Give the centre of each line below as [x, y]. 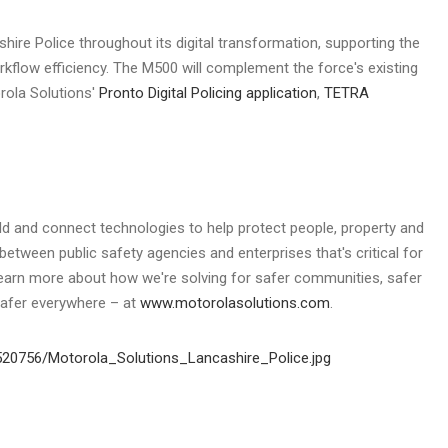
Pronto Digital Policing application [208, 92]
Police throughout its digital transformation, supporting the [225, 42]
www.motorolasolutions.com [235, 302]
